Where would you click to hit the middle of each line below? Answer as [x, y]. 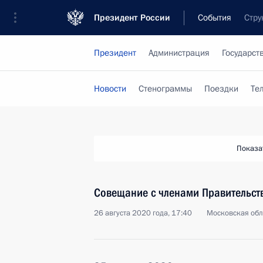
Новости [110, 89]
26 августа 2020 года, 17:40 [143, 213]
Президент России [132, 18]
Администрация [179, 53]
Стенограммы [165, 89]
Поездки [221, 89]
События [215, 18]
